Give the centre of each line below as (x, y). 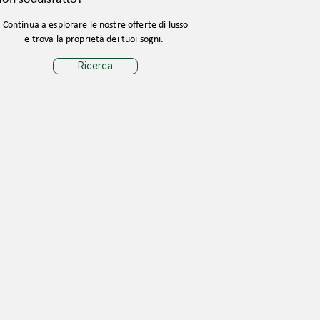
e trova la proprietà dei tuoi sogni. (95, 40)
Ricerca (95, 66)
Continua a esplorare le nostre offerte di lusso (95, 25)
